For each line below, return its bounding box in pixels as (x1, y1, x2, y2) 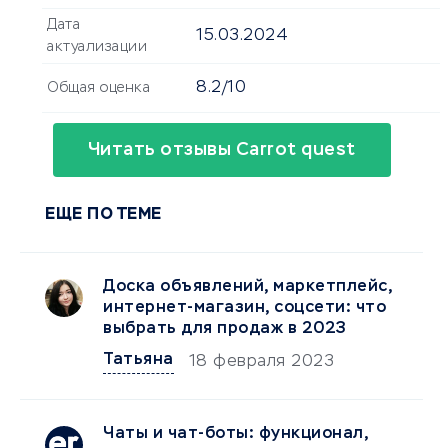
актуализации (47, 40, 147, 55)
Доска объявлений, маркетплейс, (103, 279, 392, 296)
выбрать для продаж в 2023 (103, 321, 347, 338)
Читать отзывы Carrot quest (87, 141, 356, 160)
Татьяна (103, 352, 174, 369)
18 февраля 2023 (188, 354, 334, 371)
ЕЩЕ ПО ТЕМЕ (45, 207, 162, 224)
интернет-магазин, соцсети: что (103, 300, 386, 317)
